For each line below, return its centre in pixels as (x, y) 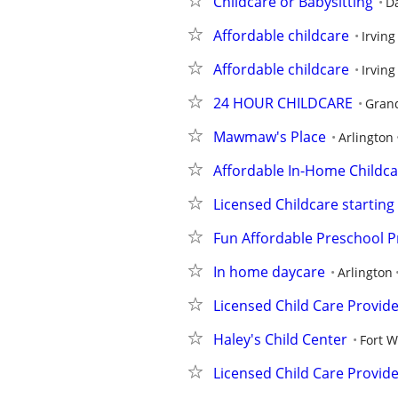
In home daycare (269, 272)
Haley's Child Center (280, 339)
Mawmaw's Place (270, 137)
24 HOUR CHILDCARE (283, 103)
